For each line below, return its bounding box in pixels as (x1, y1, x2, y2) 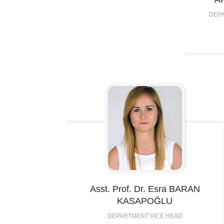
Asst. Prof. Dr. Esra (89, 184, 166, 194)
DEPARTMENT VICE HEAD (107, 212, 182, 219)
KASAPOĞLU (117, 196, 172, 206)
